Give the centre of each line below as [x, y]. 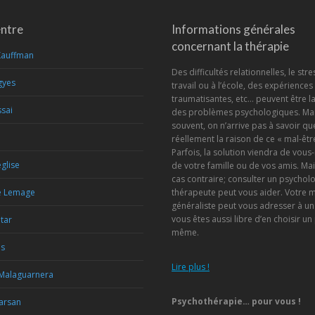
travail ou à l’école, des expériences [242, 85]
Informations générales [233, 29]
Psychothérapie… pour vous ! [237, 301]
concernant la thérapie [230, 46]
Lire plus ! [191, 267]
